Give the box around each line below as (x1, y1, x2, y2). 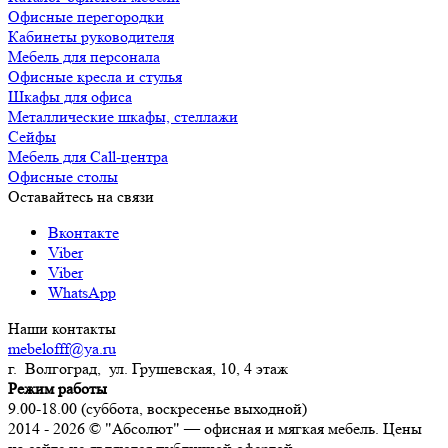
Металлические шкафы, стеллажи (8, 106, 238, 126)
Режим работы (8, 378, 107, 398)
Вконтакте (48, 222, 119, 242)
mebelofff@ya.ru (8, 338, 116, 358)
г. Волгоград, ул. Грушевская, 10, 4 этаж (8, 358, 288, 378)
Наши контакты (8, 318, 116, 338)
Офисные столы (8, 166, 118, 186)
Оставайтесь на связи (8, 186, 154, 206)
